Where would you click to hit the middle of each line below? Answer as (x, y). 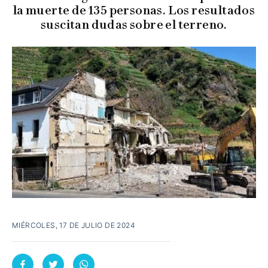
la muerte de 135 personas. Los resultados (134, 10)
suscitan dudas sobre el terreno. (134, 25)
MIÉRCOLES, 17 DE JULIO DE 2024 (74, 225)
